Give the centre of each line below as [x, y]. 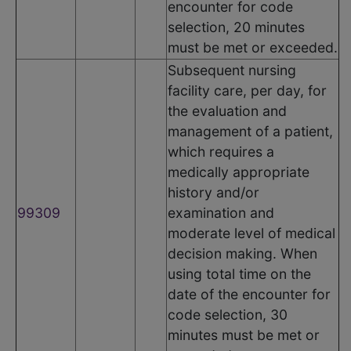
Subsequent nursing [232, 70]
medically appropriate [239, 172]
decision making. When [242, 253]
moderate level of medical [251, 233]
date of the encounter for [249, 294]
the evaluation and [227, 110]
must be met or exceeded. [253, 47]
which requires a [221, 151]
